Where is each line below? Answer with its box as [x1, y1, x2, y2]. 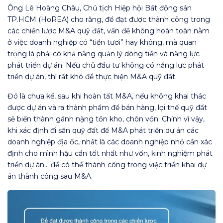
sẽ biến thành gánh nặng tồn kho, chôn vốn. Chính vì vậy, [7, 114, 205, 124]
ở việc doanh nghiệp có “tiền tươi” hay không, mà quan [7, 38, 197, 47]
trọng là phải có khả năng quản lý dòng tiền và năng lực [7, 49, 200, 59]
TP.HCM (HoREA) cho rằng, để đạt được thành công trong [7, 15, 210, 24]
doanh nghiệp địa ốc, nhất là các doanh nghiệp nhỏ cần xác [7, 137, 212, 147]
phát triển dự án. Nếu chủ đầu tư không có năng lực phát [7, 61, 204, 70]
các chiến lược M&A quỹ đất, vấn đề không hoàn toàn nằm [7, 26, 210, 36]
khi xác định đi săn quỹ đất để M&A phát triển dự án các [7, 126, 199, 135]
